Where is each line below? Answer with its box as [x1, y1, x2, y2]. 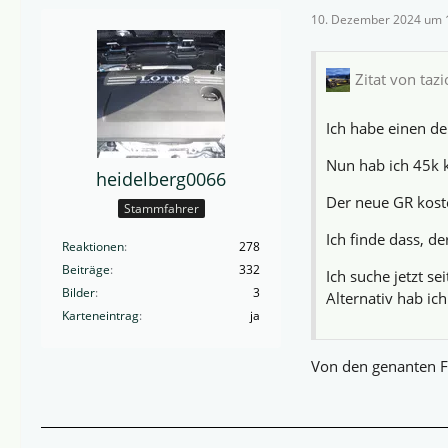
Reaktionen [62, 238, 124, 256]
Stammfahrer [123, 200, 199, 218]
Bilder [62, 284, 95, 302]
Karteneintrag [62, 307, 139, 325]
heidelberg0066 [96, 166, 226, 191]
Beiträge [62, 261, 110, 279]
